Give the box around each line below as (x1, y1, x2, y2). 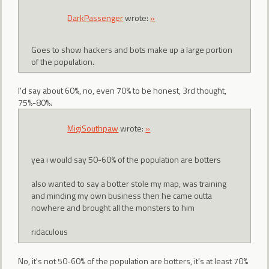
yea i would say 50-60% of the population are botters (31, 153, 222, 166)
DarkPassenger (67, 11, 124, 25)
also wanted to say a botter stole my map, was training (31, 177, 227, 190)
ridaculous (31, 225, 68, 238)
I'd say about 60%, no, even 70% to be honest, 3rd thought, (18, 84, 226, 97)
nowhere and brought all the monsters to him (31, 201, 195, 214)
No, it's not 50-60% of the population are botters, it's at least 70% (18, 254, 248, 267)
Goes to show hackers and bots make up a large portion (31, 43, 233, 56)
